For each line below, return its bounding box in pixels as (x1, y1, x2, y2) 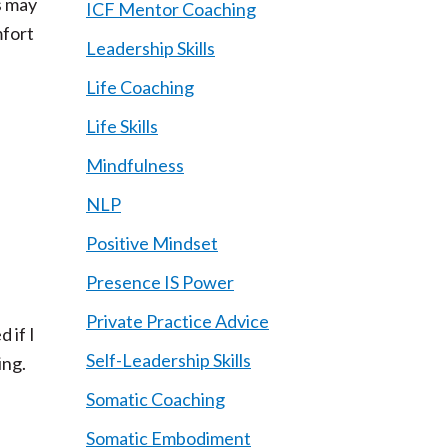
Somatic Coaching (86, 388, 225, 410)
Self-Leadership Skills (86, 349, 251, 371)
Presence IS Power (86, 271, 234, 293)
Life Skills (86, 115, 158, 137)
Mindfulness (86, 154, 184, 176)
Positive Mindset (86, 232, 218, 254)
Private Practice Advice (86, 310, 269, 332)
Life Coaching (86, 76, 194, 98)
